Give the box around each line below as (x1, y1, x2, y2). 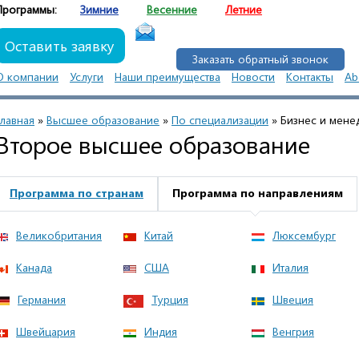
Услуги (70, 69, 103, 84)
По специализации (171, 112, 268, 127)
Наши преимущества (115, 69, 220, 84)
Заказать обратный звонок (192, 51, 329, 67)
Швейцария (16, 324, 75, 339)
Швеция (272, 292, 313, 307)
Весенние (147, 2, 197, 17)
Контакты (286, 69, 333, 84)
